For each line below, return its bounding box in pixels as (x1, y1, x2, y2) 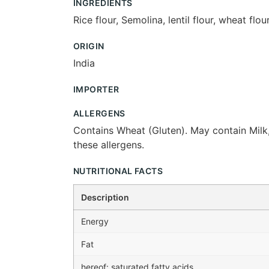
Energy (81, 216, 109, 227)
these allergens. (73, 138, 144, 151)
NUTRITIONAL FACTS (73, 165, 163, 176)
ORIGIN (73, 40, 104, 51)
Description (81, 192, 129, 203)
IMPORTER (73, 83, 119, 94)
